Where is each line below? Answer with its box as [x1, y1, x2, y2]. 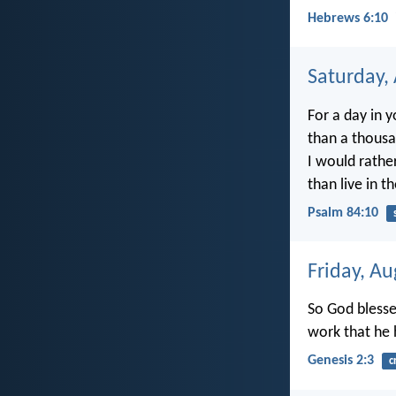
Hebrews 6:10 [308, 11, 388, 26]
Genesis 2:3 [308, 354, 374, 369]
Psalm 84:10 [308, 205, 378, 220]
